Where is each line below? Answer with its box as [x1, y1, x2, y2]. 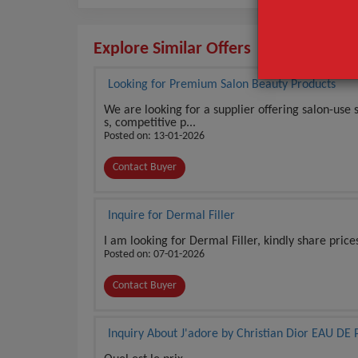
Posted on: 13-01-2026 [104, 129, 205, 142]
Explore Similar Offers [93, 39, 251, 58]
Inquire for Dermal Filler [108, 209, 235, 222]
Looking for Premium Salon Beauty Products [108, 78, 336, 91]
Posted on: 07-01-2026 [104, 248, 205, 261]
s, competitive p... [104, 116, 196, 129]
